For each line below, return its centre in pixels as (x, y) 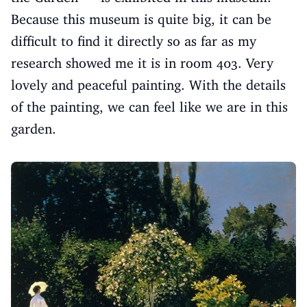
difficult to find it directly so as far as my (134, 41)
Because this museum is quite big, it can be (141, 19)
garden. (34, 129)
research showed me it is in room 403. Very (142, 63)
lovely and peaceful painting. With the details (148, 85)
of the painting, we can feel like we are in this (149, 107)
